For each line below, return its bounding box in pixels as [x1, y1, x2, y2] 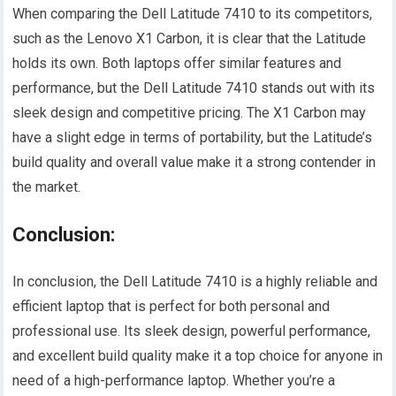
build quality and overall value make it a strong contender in [12, 154, 377, 171]
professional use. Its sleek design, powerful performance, [12, 323, 371, 340]
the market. [12, 179, 81, 196]
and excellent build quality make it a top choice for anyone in [12, 347, 384, 365]
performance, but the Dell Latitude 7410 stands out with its [12, 80, 376, 97]
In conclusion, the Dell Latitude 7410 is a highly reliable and [12, 273, 378, 291]
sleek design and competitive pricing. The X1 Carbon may [12, 104, 367, 122]
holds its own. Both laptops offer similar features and [12, 55, 342, 72]
